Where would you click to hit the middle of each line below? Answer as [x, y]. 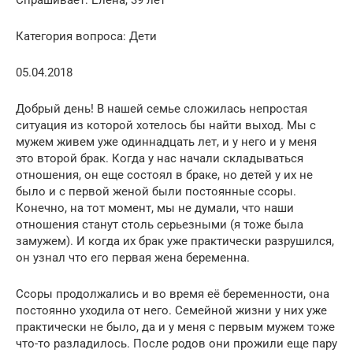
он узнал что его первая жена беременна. [133, 257]
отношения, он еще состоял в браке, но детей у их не [164, 175]
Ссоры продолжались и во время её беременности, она [173, 294]
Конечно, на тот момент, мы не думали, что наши [155, 208]
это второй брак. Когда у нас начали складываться [160, 158]
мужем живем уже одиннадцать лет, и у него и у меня [166, 141]
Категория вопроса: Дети [86, 36]
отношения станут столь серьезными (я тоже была [160, 224]
